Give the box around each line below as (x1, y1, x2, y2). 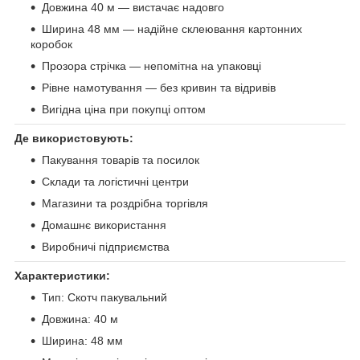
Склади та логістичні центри (42, 174, 189, 188)
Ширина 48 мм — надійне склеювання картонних (42, 22, 302, 35)
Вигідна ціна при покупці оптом (42, 102, 206, 116)
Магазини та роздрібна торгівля (42, 196, 208, 210)
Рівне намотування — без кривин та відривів (42, 80, 276, 94)
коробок (31, 37, 72, 51)
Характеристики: (14, 268, 110, 282)
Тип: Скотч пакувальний (42, 290, 167, 304)
